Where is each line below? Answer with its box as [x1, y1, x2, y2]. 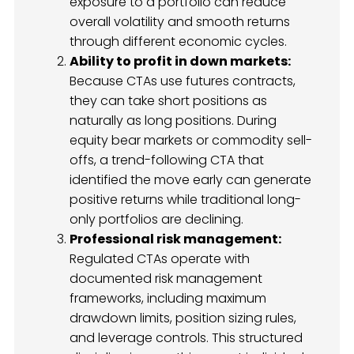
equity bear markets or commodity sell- [70, 130, 312, 149]
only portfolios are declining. [70, 209, 243, 228]
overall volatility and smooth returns [70, 12, 290, 31]
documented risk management [70, 269, 262, 288]
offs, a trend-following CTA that [70, 150, 264, 169]
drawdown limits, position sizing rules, [70, 308, 296, 327]
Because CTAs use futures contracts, [70, 71, 296, 90]
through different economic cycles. [70, 32, 287, 51]
